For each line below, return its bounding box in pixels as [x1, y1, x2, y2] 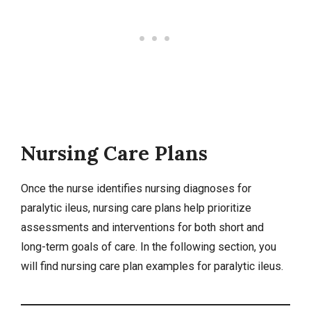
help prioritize [181, 201, 251, 215]
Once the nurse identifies [21, 182, 145, 196]
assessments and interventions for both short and [21, 221, 264, 235]
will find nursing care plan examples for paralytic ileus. [21, 260, 283, 274]
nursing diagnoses [145, 182, 235, 196]
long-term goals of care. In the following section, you [21, 240, 276, 254]
